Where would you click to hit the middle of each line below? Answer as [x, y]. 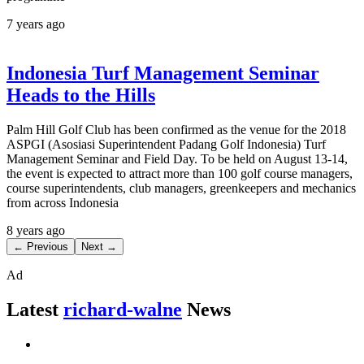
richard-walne [123, 309]
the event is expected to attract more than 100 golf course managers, [180, 173]
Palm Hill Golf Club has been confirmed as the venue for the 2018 [176, 129]
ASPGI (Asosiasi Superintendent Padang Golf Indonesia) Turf [166, 144]
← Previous [41, 246]
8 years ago [36, 230]
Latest [32, 309]
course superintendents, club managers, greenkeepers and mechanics [181, 188]
